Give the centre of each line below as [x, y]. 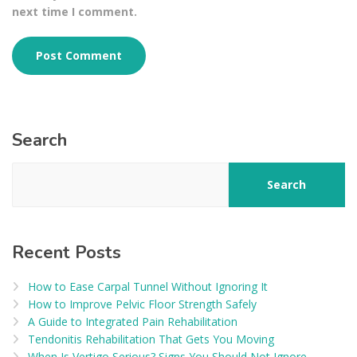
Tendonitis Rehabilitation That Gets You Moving [151, 339]
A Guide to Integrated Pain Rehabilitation [133, 322]
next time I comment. [75, 11]
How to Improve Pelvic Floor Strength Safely [142, 304]
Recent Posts [67, 253]
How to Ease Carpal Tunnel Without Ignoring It [148, 287]
